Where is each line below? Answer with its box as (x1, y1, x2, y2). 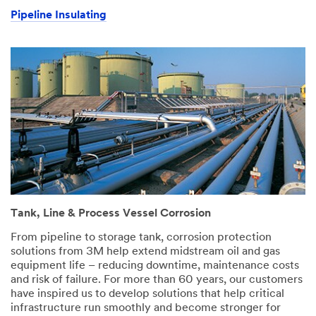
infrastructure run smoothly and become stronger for (11, 302, 281, 314)
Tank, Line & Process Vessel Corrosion (11, 207, 211, 219)
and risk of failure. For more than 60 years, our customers (11, 274, 303, 286)
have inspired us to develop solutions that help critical (11, 288, 284, 300)
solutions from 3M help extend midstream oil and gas (11, 245, 280, 257)
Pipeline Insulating (11, 10, 107, 22)
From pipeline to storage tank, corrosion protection (11, 231, 272, 243)
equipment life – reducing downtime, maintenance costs (11, 260, 299, 272)
